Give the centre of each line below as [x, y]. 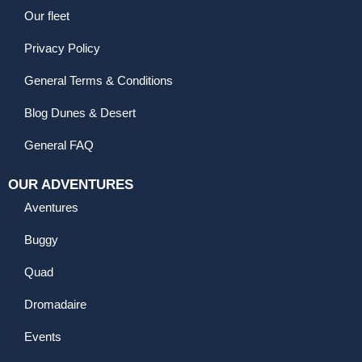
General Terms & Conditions [99, 81]
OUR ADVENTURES [71, 185]
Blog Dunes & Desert [80, 113]
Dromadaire [55, 305]
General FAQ [59, 145]
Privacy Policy [62, 48]
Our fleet [47, 16]
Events [43, 337]
